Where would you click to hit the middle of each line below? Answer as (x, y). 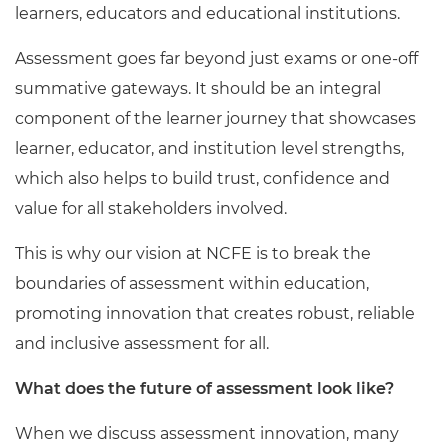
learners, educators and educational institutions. (207, 13)
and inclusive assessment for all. (142, 343)
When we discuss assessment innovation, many (207, 433)
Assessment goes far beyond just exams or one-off (216, 58)
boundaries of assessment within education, (192, 283)
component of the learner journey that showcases (215, 118)
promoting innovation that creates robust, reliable (215, 313)
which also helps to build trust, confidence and (202, 178)
